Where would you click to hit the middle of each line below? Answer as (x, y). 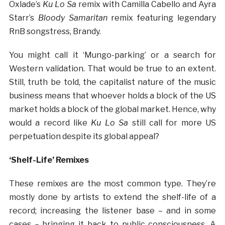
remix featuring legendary (162, 18)
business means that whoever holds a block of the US (113, 95)
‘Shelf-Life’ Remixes (49, 160)
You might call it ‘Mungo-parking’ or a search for (113, 55)
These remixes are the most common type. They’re (113, 183)
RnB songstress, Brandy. (55, 31)
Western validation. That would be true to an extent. (113, 68)
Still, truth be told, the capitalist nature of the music (113, 82)
